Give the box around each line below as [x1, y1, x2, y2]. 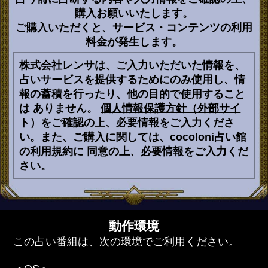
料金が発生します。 [86, 36, 182, 48]
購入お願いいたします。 [75, 7, 193, 20]
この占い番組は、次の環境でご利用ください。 [13, 236, 240, 248]
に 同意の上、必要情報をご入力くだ [73, 145, 249, 157]
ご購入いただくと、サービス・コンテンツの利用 [16, 22, 252, 34]
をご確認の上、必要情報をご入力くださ [41, 116, 235, 129]
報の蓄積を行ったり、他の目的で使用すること [19, 87, 246, 100]
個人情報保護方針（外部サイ [100, 102, 241, 114]
